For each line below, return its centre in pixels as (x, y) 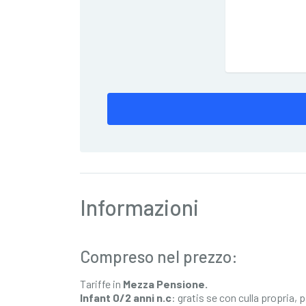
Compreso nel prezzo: (159, 256)
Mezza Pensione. (165, 284)
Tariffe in (101, 284)
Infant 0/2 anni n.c (126, 297)
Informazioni (139, 207)
